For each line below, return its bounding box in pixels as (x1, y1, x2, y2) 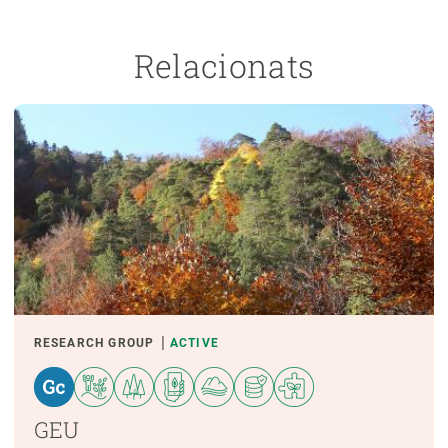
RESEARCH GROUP (33, 336, 155, 351)
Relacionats (133, 43, 315, 87)
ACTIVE (169, 336, 220, 351)
